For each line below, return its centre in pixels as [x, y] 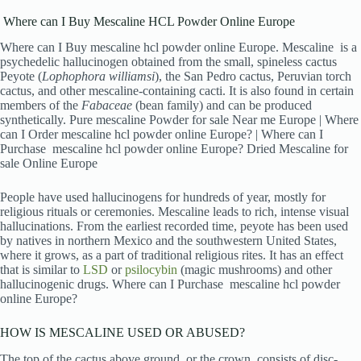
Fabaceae [107, 106]
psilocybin [151, 270]
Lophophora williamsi [98, 77]
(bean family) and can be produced [222, 106]
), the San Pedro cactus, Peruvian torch [253, 77]
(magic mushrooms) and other [255, 270]
